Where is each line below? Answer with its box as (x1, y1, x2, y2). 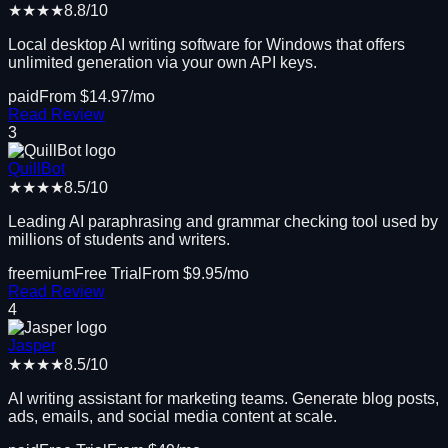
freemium (8, 264, 74, 282)
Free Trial (74, 264, 142, 282)
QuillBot (8, 159, 65, 177)
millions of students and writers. (8, 230, 230, 248)
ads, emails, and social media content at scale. (8, 407, 337, 425)
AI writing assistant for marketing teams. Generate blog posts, (8, 389, 439, 407)
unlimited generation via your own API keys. (8, 53, 317, 71)
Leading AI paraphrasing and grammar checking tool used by (8, 212, 438, 230)
